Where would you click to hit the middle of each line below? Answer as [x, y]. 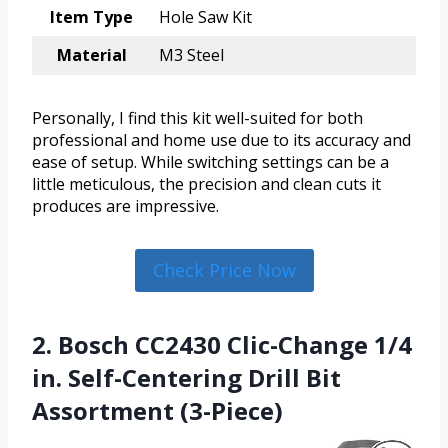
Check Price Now [224, 270]
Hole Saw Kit [205, 17]
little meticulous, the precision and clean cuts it [206, 184]
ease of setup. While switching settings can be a [210, 162]
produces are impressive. [125, 206]
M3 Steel [191, 55]
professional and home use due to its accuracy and [221, 140]
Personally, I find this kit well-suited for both [197, 118]
